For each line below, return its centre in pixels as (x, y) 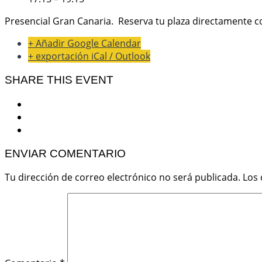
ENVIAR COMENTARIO (65, 153)
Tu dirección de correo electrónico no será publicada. (123, 177)
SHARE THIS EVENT (59, 80)
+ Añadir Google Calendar (85, 44)
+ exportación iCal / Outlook (89, 56)
